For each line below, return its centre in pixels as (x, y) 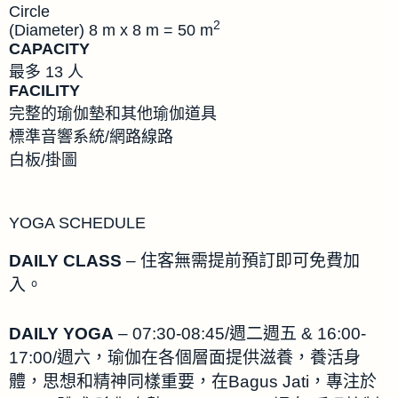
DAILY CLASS (65, 260)
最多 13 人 (46, 72)
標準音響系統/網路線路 (91, 136)
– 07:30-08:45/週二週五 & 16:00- (240, 334)
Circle (29, 11)
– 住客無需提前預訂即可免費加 (241, 260)
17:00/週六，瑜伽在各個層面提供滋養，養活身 (185, 358)
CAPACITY (49, 48)
